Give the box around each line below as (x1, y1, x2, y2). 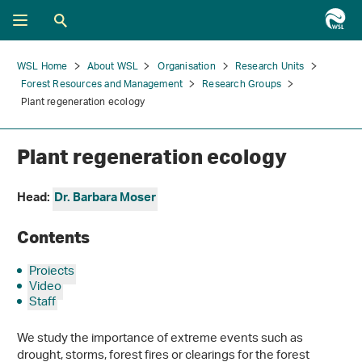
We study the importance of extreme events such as (17, 326, 303, 351)
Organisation (158, 56, 216, 78)
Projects (29, 259, 74, 284)
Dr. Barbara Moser (54, 187, 156, 211)
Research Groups (202, 74, 282, 95)
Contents (17, 226, 93, 247)
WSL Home (17, 56, 68, 78)
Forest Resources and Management (21, 74, 183, 95)
